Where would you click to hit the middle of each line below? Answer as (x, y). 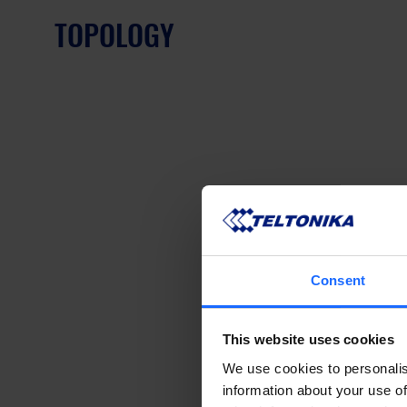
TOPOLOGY (114, 34)
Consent (338, 280)
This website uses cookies (308, 340)
